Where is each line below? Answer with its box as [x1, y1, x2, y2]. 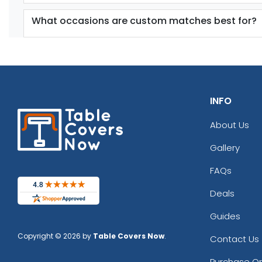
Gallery [209, 141, 240, 154]
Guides [209, 209, 240, 222]
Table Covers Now [93, 230, 164, 241]
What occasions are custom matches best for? [32, 13, 257, 27]
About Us [209, 118, 249, 131]
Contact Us [209, 232, 259, 245]
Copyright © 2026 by [18, 230, 93, 241]
